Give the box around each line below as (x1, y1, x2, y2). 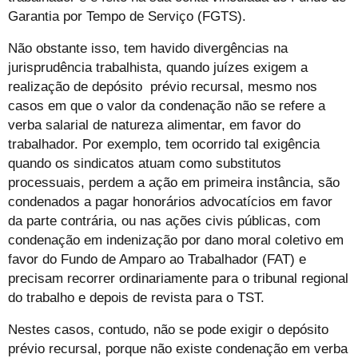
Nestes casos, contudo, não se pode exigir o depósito (8, 321, 328, 337)
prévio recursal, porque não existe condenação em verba (8, 340, 348, 356)
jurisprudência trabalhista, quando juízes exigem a (8, 59, 308, 75)
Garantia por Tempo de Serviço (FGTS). (8, 8, 246, 24)
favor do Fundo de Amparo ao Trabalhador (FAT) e (8, 251, 306, 267)
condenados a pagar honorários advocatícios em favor (8, 193, 332, 209)
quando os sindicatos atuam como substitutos (8, 155, 281, 171)
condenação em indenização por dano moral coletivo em (8, 232, 344, 248)
